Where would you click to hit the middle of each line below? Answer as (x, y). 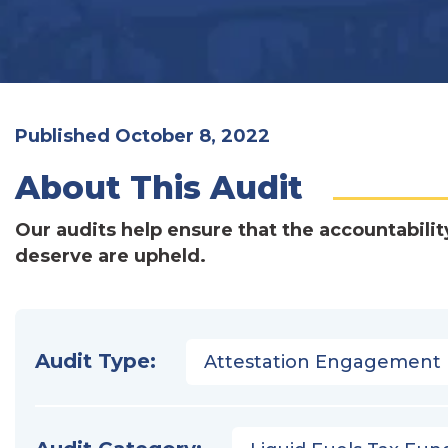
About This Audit (159, 187)
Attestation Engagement (322, 362)
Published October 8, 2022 (142, 136)
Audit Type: (95, 361)
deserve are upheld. (110, 256)
